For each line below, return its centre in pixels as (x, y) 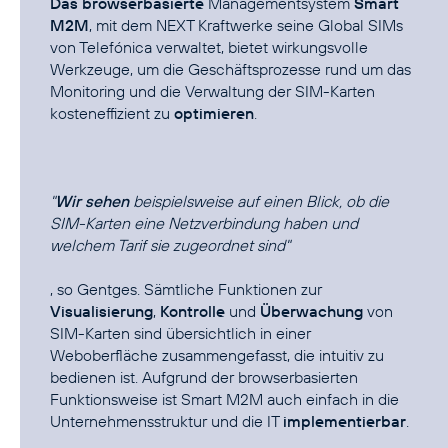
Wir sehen (92, 201)
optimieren (214, 113)
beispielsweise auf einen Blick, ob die (259, 201)
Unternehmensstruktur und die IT (166, 421)
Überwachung (311, 311)
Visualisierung (101, 311)
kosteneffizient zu (112, 113)
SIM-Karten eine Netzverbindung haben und (204, 223)
